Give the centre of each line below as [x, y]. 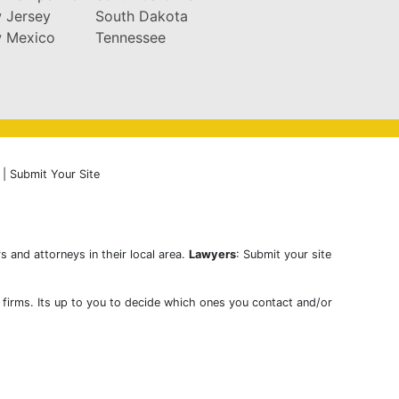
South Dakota [141, 16]
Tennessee [130, 37]
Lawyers [212, 254]
